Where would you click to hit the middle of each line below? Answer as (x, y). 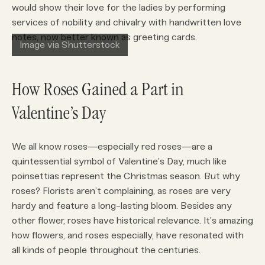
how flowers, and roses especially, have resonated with (128, 235)
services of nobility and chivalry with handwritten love (127, 22)
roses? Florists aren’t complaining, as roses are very (121, 191)
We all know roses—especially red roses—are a (112, 147)
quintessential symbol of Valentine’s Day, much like (119, 161)
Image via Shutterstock (70, 45)
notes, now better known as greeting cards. (104, 37)
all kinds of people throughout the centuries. (106, 250)
